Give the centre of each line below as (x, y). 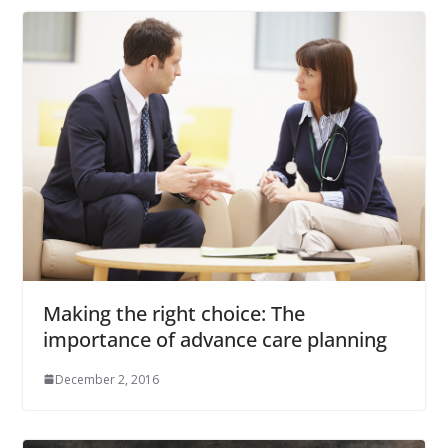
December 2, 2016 (106, 379)
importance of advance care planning (214, 339)
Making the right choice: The (173, 313)
